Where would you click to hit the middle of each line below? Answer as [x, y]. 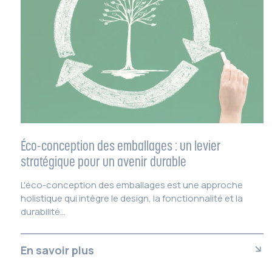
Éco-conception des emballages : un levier [121, 145]
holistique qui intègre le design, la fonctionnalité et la [132, 198]
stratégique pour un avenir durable [104, 161]
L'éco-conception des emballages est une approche [132, 185]
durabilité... [43, 211]
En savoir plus [57, 250]
